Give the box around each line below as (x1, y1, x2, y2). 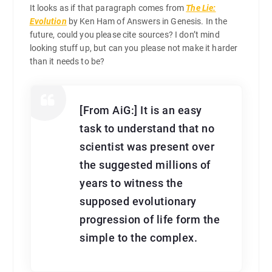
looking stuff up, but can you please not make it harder (29, 43, 238, 53)
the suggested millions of (80, 158, 211, 171)
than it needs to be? (29, 56, 105, 67)
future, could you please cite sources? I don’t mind (29, 30, 220, 40)
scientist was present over (80, 140, 215, 153)
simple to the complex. (80, 231, 198, 244)
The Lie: (186, 3, 216, 13)
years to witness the (80, 177, 183, 189)
